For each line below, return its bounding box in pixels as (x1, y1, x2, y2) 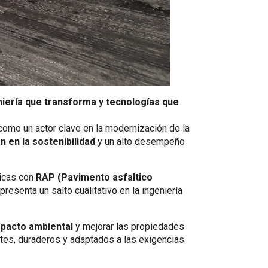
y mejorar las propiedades (73, 221, 184, 232)
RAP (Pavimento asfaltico (36, 172, 153, 183)
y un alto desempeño (95, 136, 185, 147)
